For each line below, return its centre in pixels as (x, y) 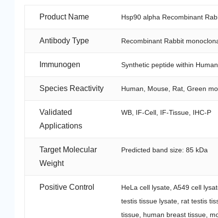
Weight (52, 163)
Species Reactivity (72, 88)
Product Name (64, 17)
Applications (61, 126)
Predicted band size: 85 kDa (165, 150)
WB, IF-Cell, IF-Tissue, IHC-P (166, 112)
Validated (56, 112)
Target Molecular (68, 149)
